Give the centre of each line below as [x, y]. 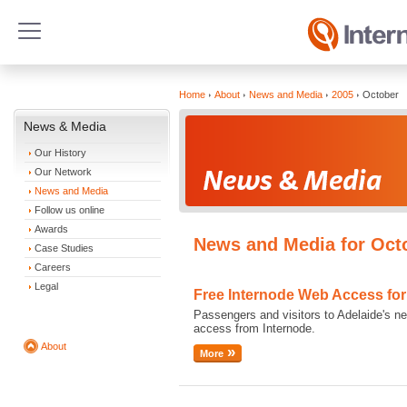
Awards [51, 229]
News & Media [65, 126]
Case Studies [64, 248]
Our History [60, 153]
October [381, 94]
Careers [53, 267]
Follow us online [69, 210]
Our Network [63, 172]
